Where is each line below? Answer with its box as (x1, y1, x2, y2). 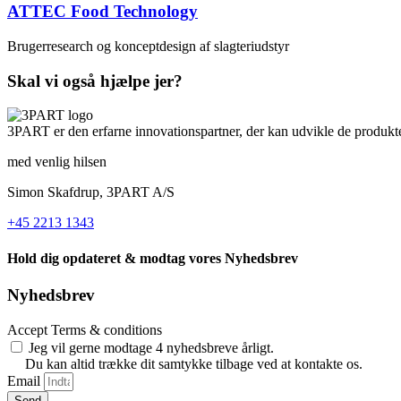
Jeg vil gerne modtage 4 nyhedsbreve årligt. (29, 339, 274, 355)
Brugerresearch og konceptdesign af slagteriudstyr (7, 38, 289, 54)
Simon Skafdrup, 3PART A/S (7, 184, 175, 200)
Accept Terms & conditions (7, 321, 162, 337)
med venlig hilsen (7, 154, 107, 170)
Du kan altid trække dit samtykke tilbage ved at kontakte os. (25, 355, 363, 371)
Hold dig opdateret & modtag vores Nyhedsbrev (7, 250, 298, 266)
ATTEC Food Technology (7, 2, 198, 21)
